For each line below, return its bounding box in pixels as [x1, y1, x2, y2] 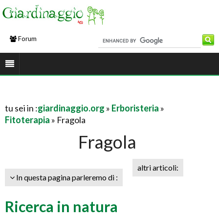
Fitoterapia [5, 114, 50, 125]
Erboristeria [111, 103, 159, 113]
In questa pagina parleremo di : [15, 173, 118, 182]
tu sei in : [5, 103, 38, 113]
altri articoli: [137, 163, 178, 172]
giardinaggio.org [38, 103, 105, 113]
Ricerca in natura [5, 197, 118, 215]
